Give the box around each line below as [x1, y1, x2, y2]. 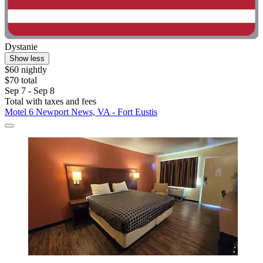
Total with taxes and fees [5, 96, 96, 107]
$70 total [5, 75, 37, 86]
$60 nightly [5, 65, 47, 75]
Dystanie [5, 42, 38, 52]
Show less [9, 54, 45, 63]
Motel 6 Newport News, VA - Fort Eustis [5, 107, 157, 117]
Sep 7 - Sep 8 [5, 86, 55, 96]
